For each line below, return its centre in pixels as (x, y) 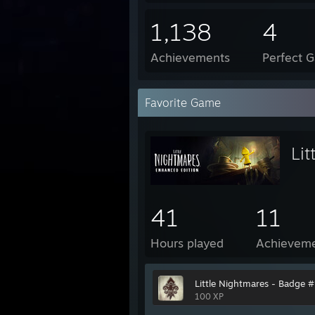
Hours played (187, 243)
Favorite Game (183, 103)
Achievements (190, 57)
